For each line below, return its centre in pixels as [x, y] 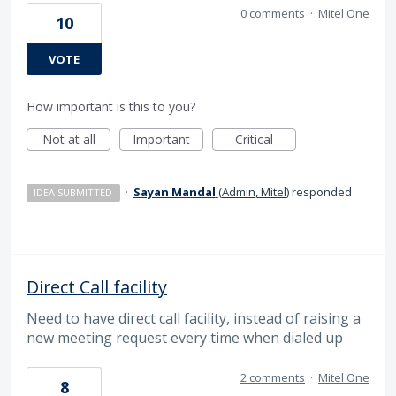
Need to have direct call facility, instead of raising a [194, 319]
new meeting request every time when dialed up [185, 338]
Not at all [69, 140]
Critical [254, 140]
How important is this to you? [111, 107]
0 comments [273, 14]
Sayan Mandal [174, 192]
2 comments [273, 378]
